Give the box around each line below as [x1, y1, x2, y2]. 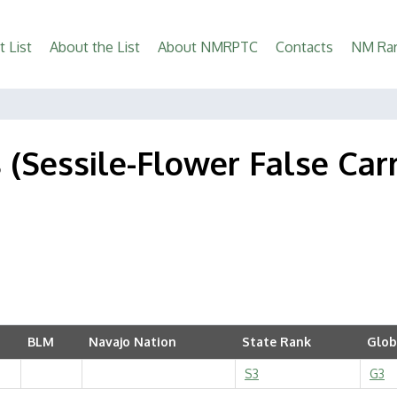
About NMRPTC [158, 38, 258, 56]
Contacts [276, 38, 333, 56]
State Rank [242, 334, 311, 349]
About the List [50, 38, 140, 56]
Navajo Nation [89, 334, 176, 349]
